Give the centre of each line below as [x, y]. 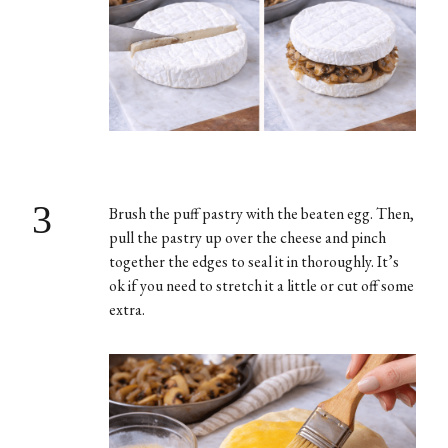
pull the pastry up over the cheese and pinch [247, 237]
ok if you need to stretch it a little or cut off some [261, 285]
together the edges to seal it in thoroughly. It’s [253, 261]
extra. [128, 309]
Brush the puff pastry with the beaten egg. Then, [261, 213]
